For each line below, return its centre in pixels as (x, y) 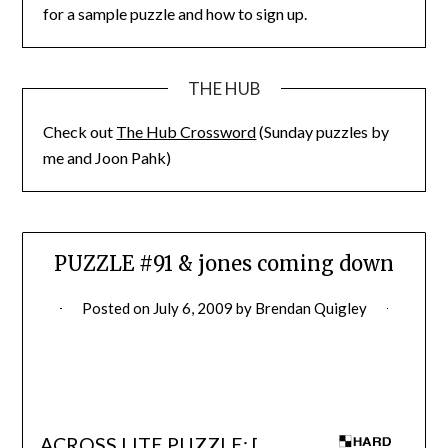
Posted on (117, 308)
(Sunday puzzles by (323, 131)
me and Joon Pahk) (107, 157)
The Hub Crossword (186, 131)
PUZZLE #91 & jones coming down (224, 264)
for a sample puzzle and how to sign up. (175, 13)
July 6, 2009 (192, 308)
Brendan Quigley (310, 308)
